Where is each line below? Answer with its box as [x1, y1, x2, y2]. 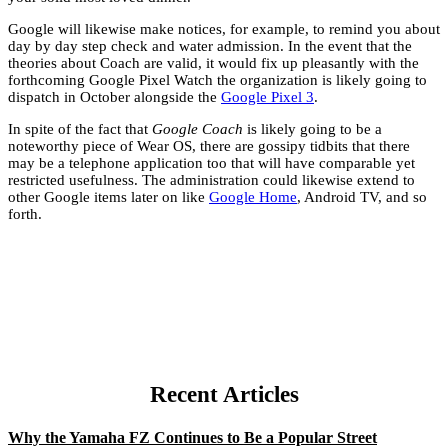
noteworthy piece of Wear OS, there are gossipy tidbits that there [8, 138, 410, 155]
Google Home [209, 189, 297, 206]
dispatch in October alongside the [8, 89, 221, 106]
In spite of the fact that [8, 121, 152, 138]
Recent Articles [149, 382, 299, 408]
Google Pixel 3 [221, 89, 314, 106]
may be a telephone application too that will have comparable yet [8, 155, 415, 172]
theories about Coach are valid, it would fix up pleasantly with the [8, 55, 419, 72]
